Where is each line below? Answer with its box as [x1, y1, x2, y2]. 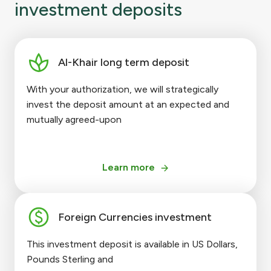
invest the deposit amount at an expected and [27, 99, 229, 111]
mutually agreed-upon [27, 114, 122, 126]
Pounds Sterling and [27, 253, 113, 266]
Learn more [102, 162, 155, 174]
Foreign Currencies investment [58, 210, 212, 224]
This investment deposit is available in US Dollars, [27, 238, 238, 250]
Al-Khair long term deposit [58, 55, 189, 69]
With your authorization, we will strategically [27, 83, 218, 96]
